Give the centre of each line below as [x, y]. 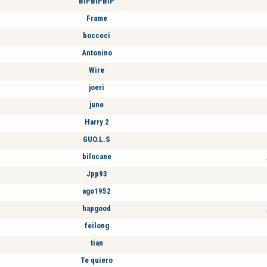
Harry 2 [97, 122]
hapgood [97, 208]
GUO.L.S [97, 139]
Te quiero [97, 260]
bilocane [97, 156]
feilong [97, 225]
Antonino [97, 52]
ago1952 [97, 191]
